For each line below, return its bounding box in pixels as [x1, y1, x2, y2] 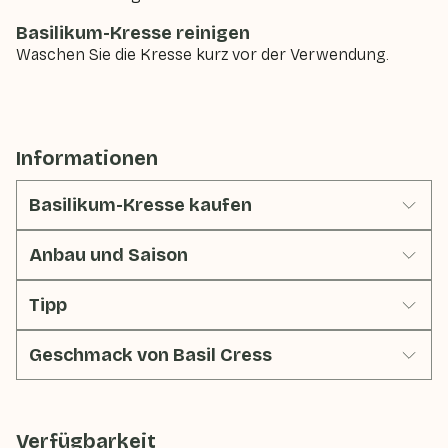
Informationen [16, 146, 158, 170]
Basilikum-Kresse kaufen [29, 194, 252, 216]
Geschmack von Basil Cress [29, 344, 272, 366]
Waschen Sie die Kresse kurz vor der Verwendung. [16, 45, 389, 64]
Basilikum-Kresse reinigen [16, 22, 250, 44]
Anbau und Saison [29, 244, 188, 266]
